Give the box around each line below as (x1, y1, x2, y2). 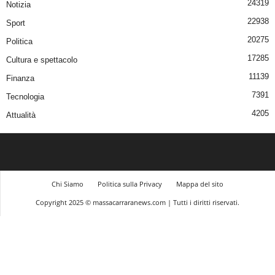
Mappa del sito (176, 179, 223, 188)
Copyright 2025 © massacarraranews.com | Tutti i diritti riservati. (36, 197, 239, 207)
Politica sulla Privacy (98, 179, 162, 188)
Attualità (6, 110, 36, 120)
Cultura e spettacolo (6, 55, 77, 64)
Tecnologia (6, 91, 44, 101)
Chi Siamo (52, 179, 83, 188)
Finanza (6, 73, 34, 83)
